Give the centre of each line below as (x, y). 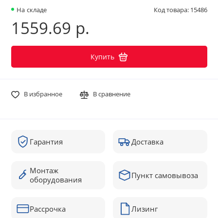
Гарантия (46, 141)
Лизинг (145, 209)
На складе (32, 10)
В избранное (43, 94)
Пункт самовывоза (165, 175)
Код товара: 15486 (180, 10)
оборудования (55, 180)
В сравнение (112, 94)
